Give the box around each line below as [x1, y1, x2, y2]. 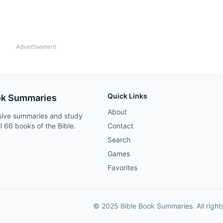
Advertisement [16, 43, 56, 50]
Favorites [108, 163, 137, 172]
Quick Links [108, 92, 147, 100]
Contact [108, 121, 133, 130]
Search [108, 135, 130, 144]
